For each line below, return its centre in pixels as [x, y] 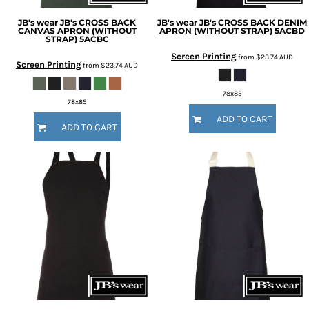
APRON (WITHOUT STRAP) [216, 31]
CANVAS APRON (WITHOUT [77, 31]
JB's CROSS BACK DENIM [253, 22]
